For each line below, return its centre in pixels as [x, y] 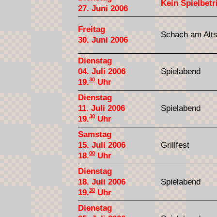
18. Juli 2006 [102, 182]
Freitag [92, 29]
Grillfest [175, 145]
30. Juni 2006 [103, 40]
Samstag [95, 134]
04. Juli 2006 [102, 71]
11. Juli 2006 [101, 108]
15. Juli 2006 [102, 145]
